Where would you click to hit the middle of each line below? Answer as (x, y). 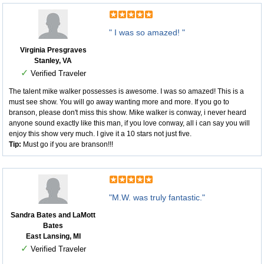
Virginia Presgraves (53, 50)
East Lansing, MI (53, 237)
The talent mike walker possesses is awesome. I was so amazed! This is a (126, 92)
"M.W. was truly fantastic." (157, 198)
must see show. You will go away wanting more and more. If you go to (119, 102)
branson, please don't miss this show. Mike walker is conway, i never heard (128, 113)
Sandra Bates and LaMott (53, 215)
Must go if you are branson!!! (67, 145)
